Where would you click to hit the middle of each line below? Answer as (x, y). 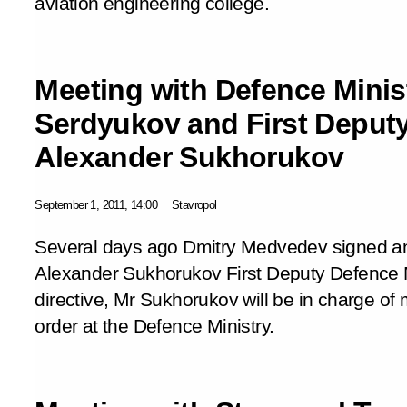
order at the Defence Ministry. (154, 326)
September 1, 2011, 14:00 (96, 204)
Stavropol (194, 204)
